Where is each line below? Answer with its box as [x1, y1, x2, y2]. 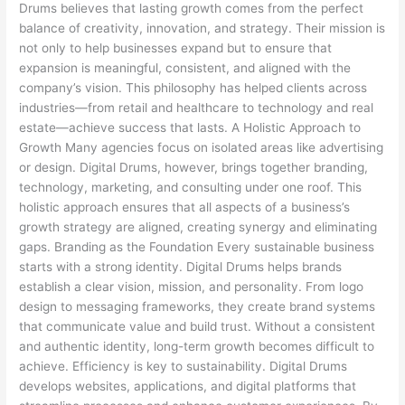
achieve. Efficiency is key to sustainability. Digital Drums [19, 358, 348, 373]
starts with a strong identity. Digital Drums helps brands [19, 259, 343, 274]
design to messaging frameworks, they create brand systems [19, 298, 376, 314]
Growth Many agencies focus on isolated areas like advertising [19, 139, 384, 155]
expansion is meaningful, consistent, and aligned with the [19, 60, 352, 75]
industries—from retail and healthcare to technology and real [19, 99, 374, 115]
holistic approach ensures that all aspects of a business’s [19, 199, 351, 214]
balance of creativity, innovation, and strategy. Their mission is [19, 20, 386, 35]
